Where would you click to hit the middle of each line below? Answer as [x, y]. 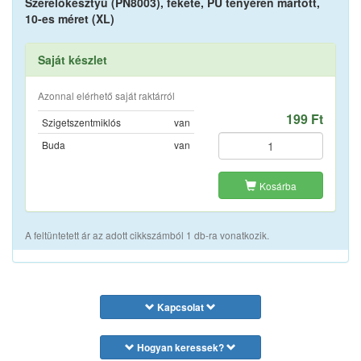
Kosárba [278, 186]
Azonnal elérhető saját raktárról [106, 96]
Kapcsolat [180, 307]
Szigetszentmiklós [81, 122]
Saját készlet [73, 60]
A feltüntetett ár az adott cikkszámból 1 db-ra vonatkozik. [147, 235]
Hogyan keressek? [180, 348]
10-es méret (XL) [70, 19]
